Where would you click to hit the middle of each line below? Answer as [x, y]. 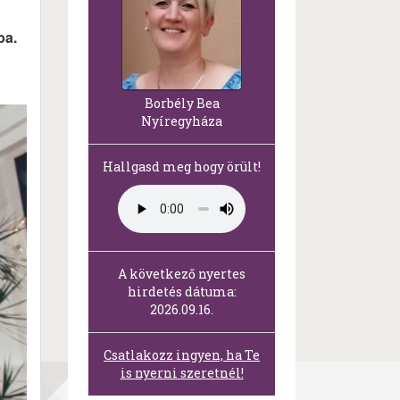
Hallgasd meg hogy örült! [182, 167]
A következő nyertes [182, 274]
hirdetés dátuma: [182, 292]
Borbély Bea [182, 104]
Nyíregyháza [182, 121]
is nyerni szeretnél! [182, 373]
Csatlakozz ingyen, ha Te [182, 355]
